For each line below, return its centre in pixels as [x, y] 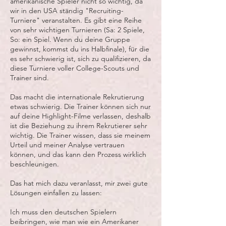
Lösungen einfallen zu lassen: [56, 193]
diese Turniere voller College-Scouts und [75, 68]
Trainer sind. [30, 78]
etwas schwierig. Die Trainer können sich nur [80, 106]
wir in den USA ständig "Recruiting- [67, 11]
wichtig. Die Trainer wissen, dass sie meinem [80, 135]
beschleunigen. [35, 164]
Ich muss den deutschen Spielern [63, 212]
